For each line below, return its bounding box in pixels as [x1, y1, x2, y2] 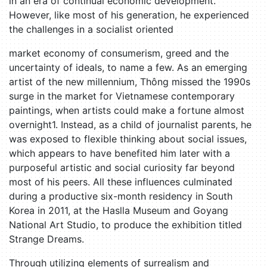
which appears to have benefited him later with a [9, 147, 230, 160]
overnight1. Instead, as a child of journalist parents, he [9, 119, 252, 131]
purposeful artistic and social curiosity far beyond [9, 162, 235, 174]
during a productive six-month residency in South [9, 190, 232, 203]
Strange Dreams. [9, 233, 84, 246]
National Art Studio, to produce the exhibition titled [9, 219, 242, 231]
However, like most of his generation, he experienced [9, 9, 249, 21]
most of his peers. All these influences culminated [9, 176, 232, 188]
